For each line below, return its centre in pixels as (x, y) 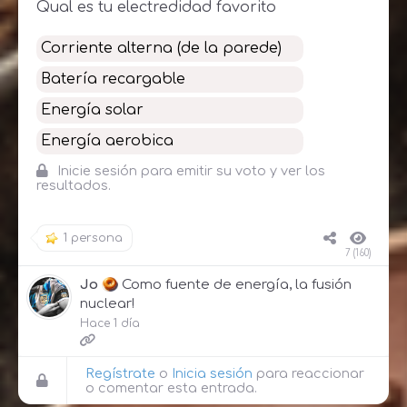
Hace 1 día (110, 323)
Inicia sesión (212, 373)
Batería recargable (113, 79)
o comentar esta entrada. (171, 387)
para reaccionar (308, 373)
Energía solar (92, 109)
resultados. (74, 185)
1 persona (93, 238)
